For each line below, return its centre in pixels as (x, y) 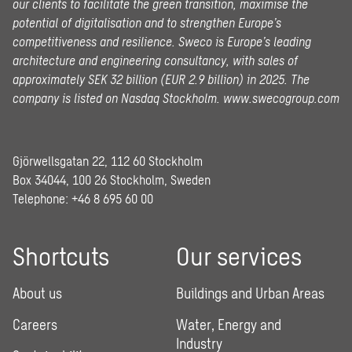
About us (37, 293)
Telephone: (42, 198)
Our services (239, 255)
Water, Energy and (229, 324)
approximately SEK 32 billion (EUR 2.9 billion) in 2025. (152, 79)
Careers (35, 324)
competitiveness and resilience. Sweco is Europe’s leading (162, 41)
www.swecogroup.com (281, 98)
